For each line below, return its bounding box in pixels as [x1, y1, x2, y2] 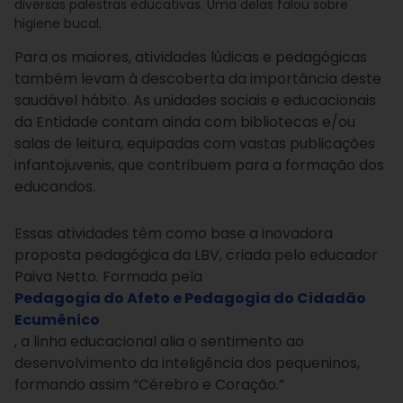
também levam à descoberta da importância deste [14, 68, 381, 90]
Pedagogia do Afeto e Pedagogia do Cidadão [14, 288, 366, 309]
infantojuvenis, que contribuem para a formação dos [14, 155, 384, 176]
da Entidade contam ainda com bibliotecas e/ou [14, 112, 355, 133]
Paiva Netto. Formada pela [14, 266, 202, 288]
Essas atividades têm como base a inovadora [14, 223, 333, 245]
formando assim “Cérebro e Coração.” [14, 374, 284, 396]
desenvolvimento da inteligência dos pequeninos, [14, 353, 360, 374]
